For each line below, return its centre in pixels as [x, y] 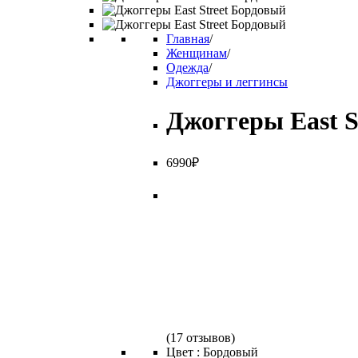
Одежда [187, 68]
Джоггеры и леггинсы [227, 82]
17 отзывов [201, 337]
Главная [188, 39]
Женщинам [197, 53]
